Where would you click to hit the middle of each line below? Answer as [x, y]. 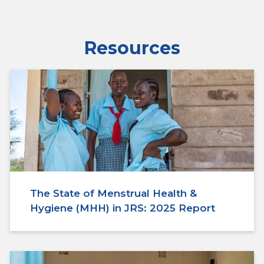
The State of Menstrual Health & [113, 194]
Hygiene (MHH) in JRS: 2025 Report [123, 208]
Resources [132, 48]
